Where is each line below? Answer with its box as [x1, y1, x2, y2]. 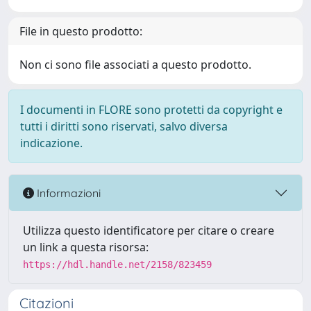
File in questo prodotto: [19, 24, 142, 39]
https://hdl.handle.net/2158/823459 [23, 259, 212, 270]
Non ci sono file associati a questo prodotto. [19, 57, 251, 72]
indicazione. [20, 135, 83, 151]
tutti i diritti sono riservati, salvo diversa [20, 119, 228, 134]
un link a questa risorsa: [23, 239, 149, 255]
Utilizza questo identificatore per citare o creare [23, 223, 274, 238]
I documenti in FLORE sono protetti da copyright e [20, 102, 283, 117]
